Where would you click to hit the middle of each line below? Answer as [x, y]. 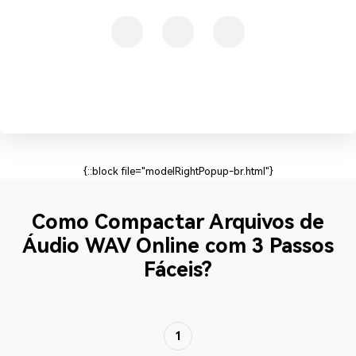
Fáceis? [178, 269]
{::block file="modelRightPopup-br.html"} [178, 172]
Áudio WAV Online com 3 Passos [178, 245]
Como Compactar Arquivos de [178, 221]
